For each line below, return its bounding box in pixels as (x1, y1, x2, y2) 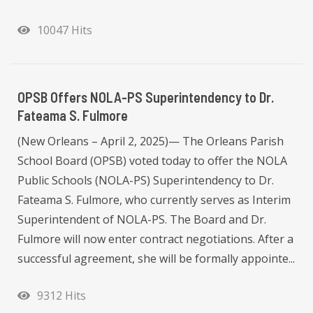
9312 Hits (31, 288, 86, 304)
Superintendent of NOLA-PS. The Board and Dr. (17, 211, 266, 227)
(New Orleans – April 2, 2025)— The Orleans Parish (17, 133, 284, 149)
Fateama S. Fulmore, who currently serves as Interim (17, 191, 291, 208)
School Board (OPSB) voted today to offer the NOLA (17, 152, 287, 168)
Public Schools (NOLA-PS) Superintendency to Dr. (17, 172, 274, 188)
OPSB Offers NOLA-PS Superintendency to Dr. (17, 88, 274, 105)
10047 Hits (31, 22, 92, 38)
